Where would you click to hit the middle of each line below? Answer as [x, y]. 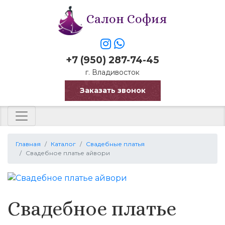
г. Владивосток [113, 73]
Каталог [63, 144]
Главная [28, 144]
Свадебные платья [115, 144]
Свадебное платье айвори [68, 153]
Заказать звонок [113, 91]
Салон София [125, 19]
